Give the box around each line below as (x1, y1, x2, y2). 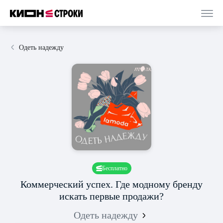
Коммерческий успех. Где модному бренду (20, 179, 203, 190)
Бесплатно (102, 165, 127, 172)
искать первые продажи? (59, 191, 164, 202)
